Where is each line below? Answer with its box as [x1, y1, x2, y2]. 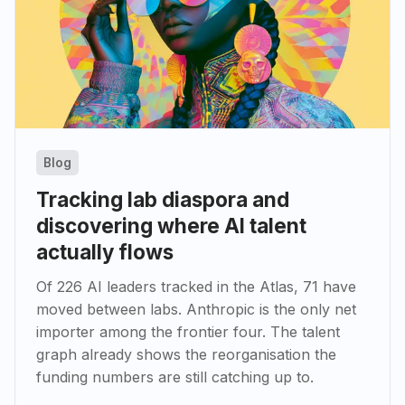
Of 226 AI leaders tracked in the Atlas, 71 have [36, 278, 356, 297]
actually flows [36, 240, 174, 265]
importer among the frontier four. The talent [36, 323, 340, 342]
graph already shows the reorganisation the [36, 345, 336, 364]
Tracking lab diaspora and [36, 187, 289, 212]
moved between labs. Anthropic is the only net [36, 300, 356, 319]
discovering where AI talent [36, 213, 306, 239]
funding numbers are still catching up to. [36, 368, 314, 387]
